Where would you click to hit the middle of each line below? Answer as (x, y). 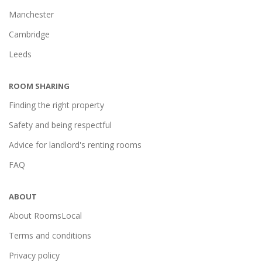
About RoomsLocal (45, 216)
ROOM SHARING (39, 86)
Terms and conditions (50, 235)
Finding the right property (56, 105)
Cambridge (29, 34)
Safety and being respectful (60, 125)
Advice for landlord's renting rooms (75, 145)
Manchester (31, 14)
